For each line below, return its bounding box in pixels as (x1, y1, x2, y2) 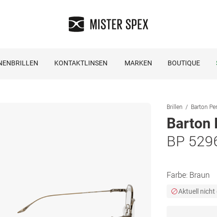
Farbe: (167, 170, 189, 180)
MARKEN (124, 59, 152, 67)
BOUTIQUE (167, 59, 200, 67)
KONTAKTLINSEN (54, 59, 108, 67)
